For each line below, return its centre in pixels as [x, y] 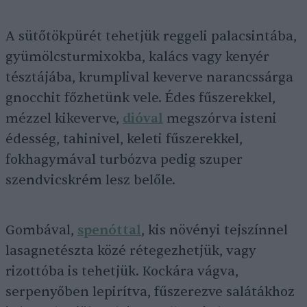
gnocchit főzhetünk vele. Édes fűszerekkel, [140, 98]
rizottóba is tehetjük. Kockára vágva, [122, 272]
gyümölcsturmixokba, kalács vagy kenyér [137, 57]
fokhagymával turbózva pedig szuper [124, 160]
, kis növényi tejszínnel [214, 231]
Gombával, [41, 231]
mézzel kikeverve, [64, 119]
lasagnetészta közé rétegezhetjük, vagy [131, 251]
